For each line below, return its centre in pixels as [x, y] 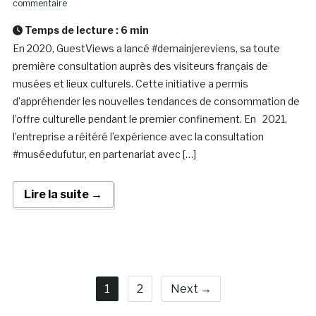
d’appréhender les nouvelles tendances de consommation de [156, 102]
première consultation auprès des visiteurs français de [140, 66]
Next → [191, 289]
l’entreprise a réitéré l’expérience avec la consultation [138, 137]
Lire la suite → [63, 195]
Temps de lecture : [71, 30]
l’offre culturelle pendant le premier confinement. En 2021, [150, 119]
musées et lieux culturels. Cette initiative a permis [130, 84]
